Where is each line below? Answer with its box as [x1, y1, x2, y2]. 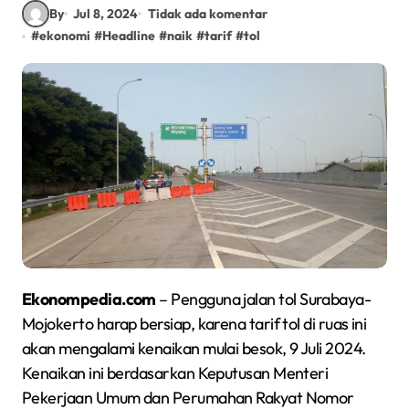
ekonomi [39, 27, 91, 44]
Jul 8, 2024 [73, 5, 139, 22]
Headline [102, 27, 156, 44]
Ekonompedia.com [31, 288, 156, 309]
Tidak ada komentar [147, 5, 267, 22]
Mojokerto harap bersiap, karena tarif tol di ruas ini [22, 313, 367, 334]
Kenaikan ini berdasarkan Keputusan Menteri [22, 362, 329, 383]
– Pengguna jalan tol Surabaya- [155, 288, 372, 309]
